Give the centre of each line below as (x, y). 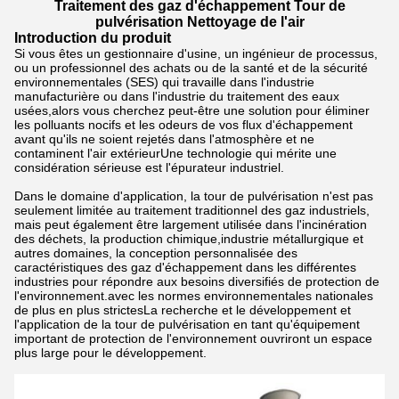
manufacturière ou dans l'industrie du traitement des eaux (177, 96)
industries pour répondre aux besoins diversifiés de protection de (197, 281)
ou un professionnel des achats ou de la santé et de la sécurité (191, 68)
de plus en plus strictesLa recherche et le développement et (183, 310)
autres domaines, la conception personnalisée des (156, 253)
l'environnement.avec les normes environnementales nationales (194, 296)
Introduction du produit (93, 38)
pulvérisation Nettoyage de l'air (199, 22)
